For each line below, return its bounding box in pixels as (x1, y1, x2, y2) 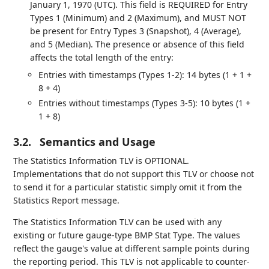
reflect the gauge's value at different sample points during (13, 243, 250, 255)
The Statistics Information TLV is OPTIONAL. (13, 155, 190, 167)
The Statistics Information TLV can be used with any (13, 216, 222, 228)
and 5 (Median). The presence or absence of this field (30, 38, 245, 50)
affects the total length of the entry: (30, 51, 174, 63)
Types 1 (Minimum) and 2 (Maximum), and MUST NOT (30, 11, 247, 23)
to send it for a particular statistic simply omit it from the (13, 181, 243, 193)
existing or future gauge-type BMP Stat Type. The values (13, 229, 241, 241)
